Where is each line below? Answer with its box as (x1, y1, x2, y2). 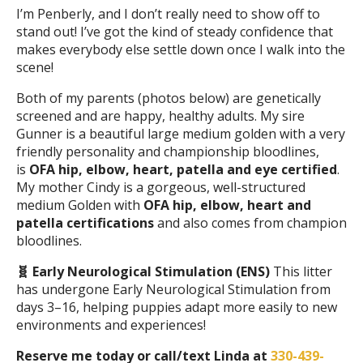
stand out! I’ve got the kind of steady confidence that (16, 22, 333, 41)
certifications (66, 213, 154, 232)
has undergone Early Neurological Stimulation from (16, 280, 331, 298)
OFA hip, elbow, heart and (143, 195, 311, 214)
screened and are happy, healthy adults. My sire (16, 106, 305, 125)
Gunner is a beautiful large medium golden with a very (16, 124, 345, 143)
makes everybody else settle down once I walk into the (16, 40, 345, 58)
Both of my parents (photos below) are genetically (16, 88, 321, 107)
